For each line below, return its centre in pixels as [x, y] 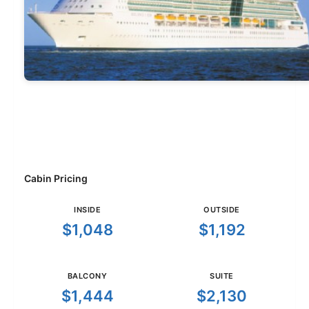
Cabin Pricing [56, 179]
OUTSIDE [222, 210]
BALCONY [87, 276]
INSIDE [87, 210]
